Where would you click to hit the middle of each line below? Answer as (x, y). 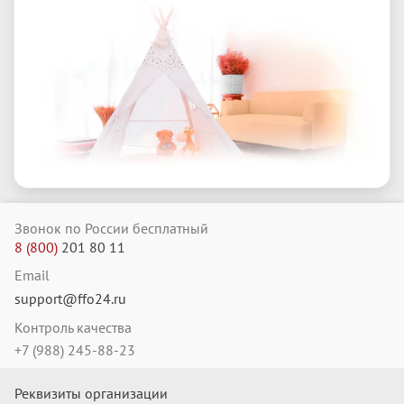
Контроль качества (73, 327)
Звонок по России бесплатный (111, 228)
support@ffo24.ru (70, 298)
